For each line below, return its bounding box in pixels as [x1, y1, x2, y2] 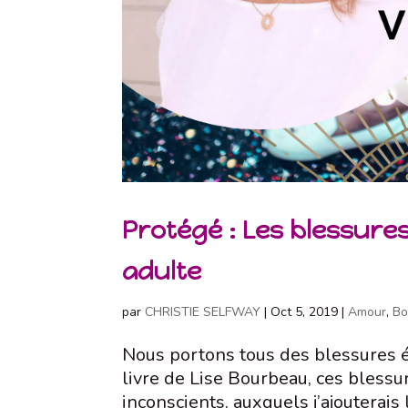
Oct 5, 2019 [270, 303, 339, 321]
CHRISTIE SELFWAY [145, 303, 261, 321]
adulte [122, 256, 202, 287]
